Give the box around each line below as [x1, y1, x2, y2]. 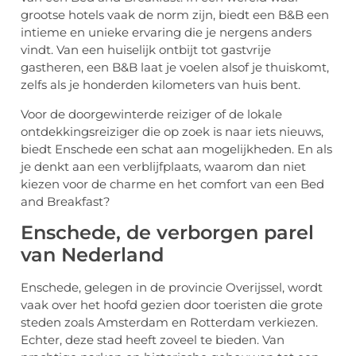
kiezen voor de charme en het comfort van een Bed [21, 176, 324, 192]
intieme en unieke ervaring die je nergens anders [21, 25, 311, 41]
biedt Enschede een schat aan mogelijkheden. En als [21, 141, 332, 157]
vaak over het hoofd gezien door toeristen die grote [21, 297, 323, 313]
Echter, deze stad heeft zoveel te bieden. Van [21, 332, 284, 348]
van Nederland [21, 243, 164, 267]
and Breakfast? [21, 193, 110, 209]
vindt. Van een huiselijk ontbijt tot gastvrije [21, 42, 271, 58]
